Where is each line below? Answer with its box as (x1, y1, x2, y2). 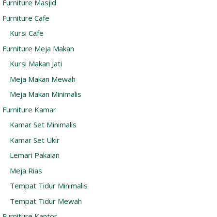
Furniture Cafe (2, 13, 49, 23)
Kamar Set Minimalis (10, 120, 77, 130)
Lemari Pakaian (10, 150, 60, 160)
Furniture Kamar (2, 104, 56, 114)
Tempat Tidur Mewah (10, 196, 82, 206)
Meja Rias (10, 165, 42, 175)
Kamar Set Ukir (10, 135, 60, 145)
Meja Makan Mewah (10, 74, 76, 84)
